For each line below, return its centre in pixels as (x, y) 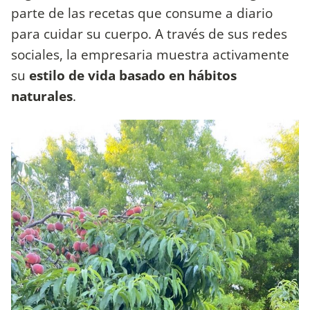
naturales (42, 95)
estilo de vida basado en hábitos (133, 75)
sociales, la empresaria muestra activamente (150, 54)
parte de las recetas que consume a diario (142, 12)
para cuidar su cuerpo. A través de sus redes (149, 33)
